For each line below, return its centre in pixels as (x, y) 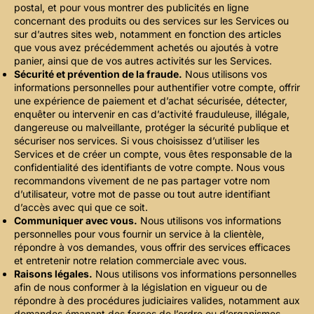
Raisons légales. (53, 273)
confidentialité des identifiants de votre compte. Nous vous (149, 167)
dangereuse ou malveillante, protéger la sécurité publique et (152, 127)
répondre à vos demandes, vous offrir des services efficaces (152, 247)
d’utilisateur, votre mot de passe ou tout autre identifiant (142, 193)
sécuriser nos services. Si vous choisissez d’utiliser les (137, 140)
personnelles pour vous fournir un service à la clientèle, (139, 233)
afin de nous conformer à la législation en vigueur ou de (141, 287)
